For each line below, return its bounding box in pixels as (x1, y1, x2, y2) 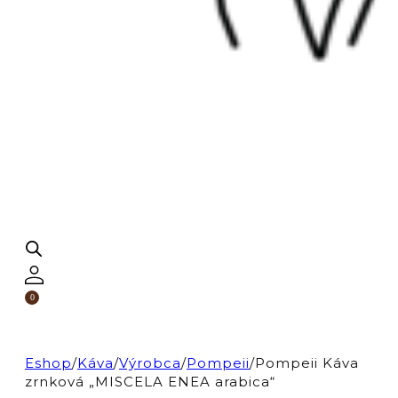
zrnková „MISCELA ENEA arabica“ (25, 372, 275, 390)
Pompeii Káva (255, 354, 359, 371)
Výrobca (119, 354, 181, 371)
